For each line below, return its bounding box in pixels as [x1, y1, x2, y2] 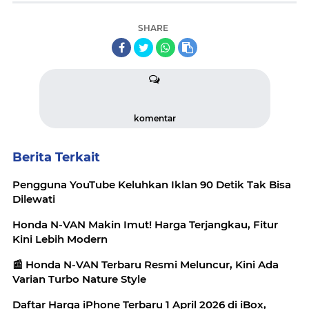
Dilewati [12, 192, 55, 206]
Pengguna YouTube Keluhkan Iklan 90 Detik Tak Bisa [12, 177, 291, 191]
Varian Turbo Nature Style [12, 272, 146, 286]
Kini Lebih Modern [12, 232, 108, 246]
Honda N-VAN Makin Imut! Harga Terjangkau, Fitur [12, 217, 278, 231]
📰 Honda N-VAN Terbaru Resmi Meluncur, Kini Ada [12, 257, 279, 271]
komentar [133, 112, 176, 123]
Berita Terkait [12, 149, 100, 165]
